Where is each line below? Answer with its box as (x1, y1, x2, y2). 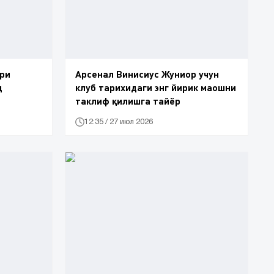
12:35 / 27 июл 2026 (84, 118, 153, 125)
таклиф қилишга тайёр (75, 95, 180, 107)
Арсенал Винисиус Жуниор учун (75, 68, 219, 80)
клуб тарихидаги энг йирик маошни (75, 81, 236, 94)
